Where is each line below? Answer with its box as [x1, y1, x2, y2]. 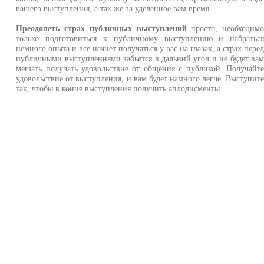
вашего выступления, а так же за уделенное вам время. [16, 4, 212, 13]
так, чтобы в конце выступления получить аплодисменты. [16, 84, 223, 93]
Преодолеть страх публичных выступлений [16, 24, 187, 33]
